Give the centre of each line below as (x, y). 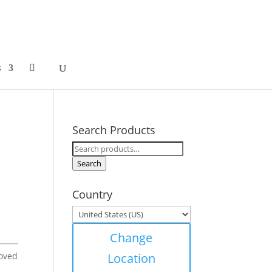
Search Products (114, 130)
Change (131, 238)
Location (131, 258)
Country (93, 194)
